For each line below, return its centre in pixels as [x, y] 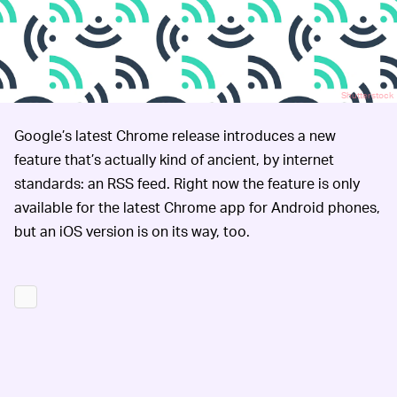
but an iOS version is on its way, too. [132, 230]
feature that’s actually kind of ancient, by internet [174, 159]
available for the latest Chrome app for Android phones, [197, 206]
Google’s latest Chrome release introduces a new [175, 135]
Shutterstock [367, 94]
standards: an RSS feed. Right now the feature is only [187, 183]
